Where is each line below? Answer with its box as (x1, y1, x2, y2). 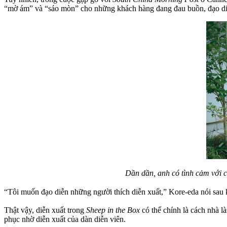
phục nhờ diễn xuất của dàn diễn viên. (4, 214, 126, 223)
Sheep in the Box (86, 205, 140, 214)
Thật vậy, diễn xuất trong (4, 205, 86, 214)
